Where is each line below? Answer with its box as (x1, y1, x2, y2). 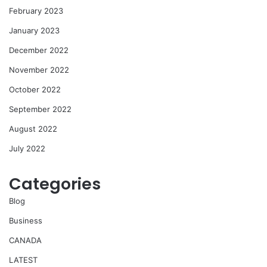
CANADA (9, 235, 42, 246)
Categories (9, 173, 101, 195)
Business (9, 216, 42, 226)
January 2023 (9, 26, 60, 36)
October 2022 (9, 85, 61, 95)
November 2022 (9, 65, 69, 75)
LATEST (9, 255, 38, 265)
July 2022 (9, 144, 45, 154)
